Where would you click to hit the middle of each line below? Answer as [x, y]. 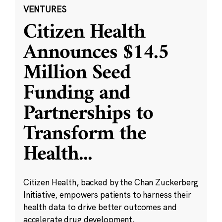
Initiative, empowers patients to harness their [107, 194]
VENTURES [45, 9]
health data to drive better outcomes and [100, 207]
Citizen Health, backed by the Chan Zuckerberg [111, 182]
